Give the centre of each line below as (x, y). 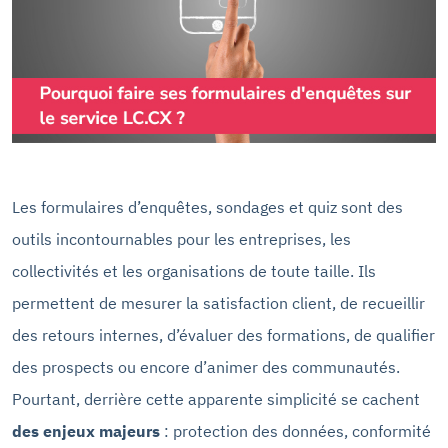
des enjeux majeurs (86, 430)
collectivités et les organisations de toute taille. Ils (194, 270)
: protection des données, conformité (295, 430)
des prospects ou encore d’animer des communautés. (206, 366)
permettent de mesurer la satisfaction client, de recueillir (218, 302)
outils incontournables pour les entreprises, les (181, 238)
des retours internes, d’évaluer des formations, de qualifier (223, 334)
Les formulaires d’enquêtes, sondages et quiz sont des (207, 206)
